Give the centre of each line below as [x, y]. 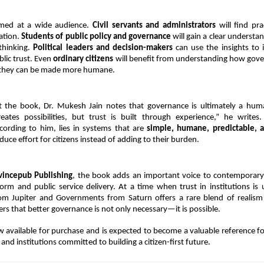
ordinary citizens [83, 60]
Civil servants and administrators [154, 26]
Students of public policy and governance [96, 37]
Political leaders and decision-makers [103, 48]
